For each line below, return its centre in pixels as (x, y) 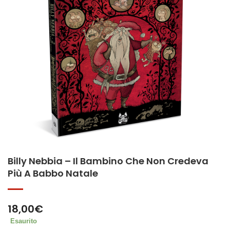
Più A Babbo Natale (53, 174)
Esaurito (24, 221)
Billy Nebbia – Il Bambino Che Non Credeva (108, 161)
